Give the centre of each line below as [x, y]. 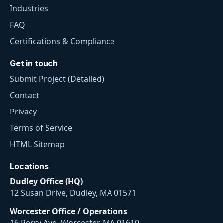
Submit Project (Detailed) [57, 79]
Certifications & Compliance [62, 42]
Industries [29, 9]
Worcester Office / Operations [69, 211]
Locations [29, 167]
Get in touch [34, 63]
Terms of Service [41, 128]
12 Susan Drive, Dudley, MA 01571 [73, 193]
